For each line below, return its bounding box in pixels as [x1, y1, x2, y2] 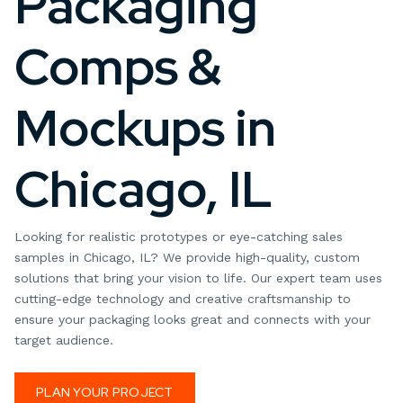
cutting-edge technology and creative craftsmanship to [14, 291, 351, 306]
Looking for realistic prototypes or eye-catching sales [14, 229, 343, 244]
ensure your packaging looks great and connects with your [14, 312, 371, 327]
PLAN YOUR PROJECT [36, 384, 174, 400]
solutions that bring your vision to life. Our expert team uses [14, 271, 382, 285]
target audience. [14, 333, 113, 347]
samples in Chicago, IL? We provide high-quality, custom [14, 250, 360, 264]
